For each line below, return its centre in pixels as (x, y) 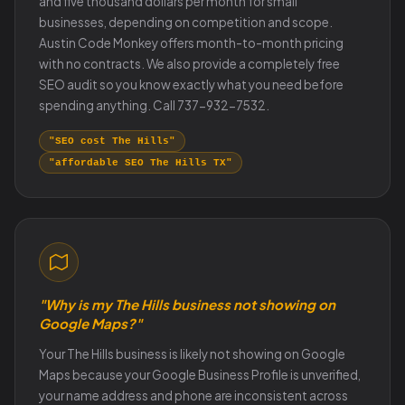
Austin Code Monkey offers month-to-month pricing (191, 43)
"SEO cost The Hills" (112, 141)
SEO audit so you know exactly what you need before (191, 85)
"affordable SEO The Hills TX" (141, 163)
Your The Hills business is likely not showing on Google (192, 354)
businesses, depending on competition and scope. (186, 22)
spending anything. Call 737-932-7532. (154, 105)
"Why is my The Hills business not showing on (187, 304)
